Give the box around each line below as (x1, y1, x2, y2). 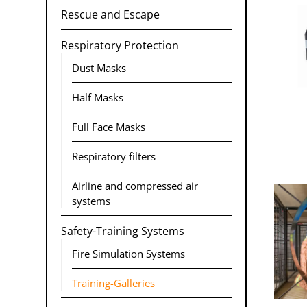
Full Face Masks (72, 120, 145, 134)
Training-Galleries (72, 276, 155, 291)
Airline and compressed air (72, 179, 198, 193)
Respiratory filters (72, 149, 156, 164)
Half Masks (72, 90, 123, 105)
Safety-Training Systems (61, 223, 184, 239)
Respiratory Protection (61, 38, 179, 53)
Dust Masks (72, 61, 126, 75)
